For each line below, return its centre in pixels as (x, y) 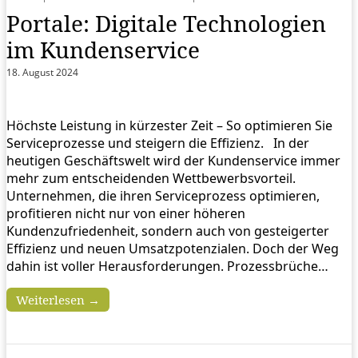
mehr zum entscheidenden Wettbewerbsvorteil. (151, 178)
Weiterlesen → (58, 299)
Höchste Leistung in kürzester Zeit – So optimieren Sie (169, 125)
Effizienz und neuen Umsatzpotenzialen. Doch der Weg (173, 248)
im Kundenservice (103, 49)
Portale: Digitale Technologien (166, 23)
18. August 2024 (42, 72)
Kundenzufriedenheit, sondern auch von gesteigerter (168, 231)
